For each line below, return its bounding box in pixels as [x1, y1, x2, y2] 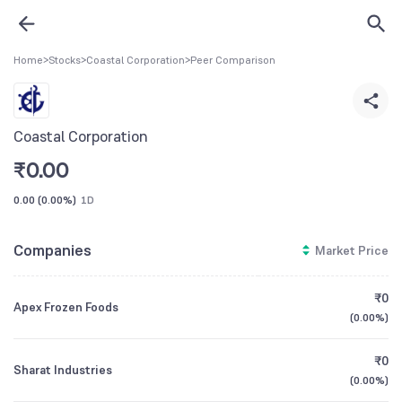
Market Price [315, 242, 389, 258]
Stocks [48, 53, 81, 67]
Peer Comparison [190, 53, 275, 67]
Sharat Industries [13, 362, 112, 378]
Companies [13, 239, 92, 261]
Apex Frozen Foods [13, 299, 118, 315]
